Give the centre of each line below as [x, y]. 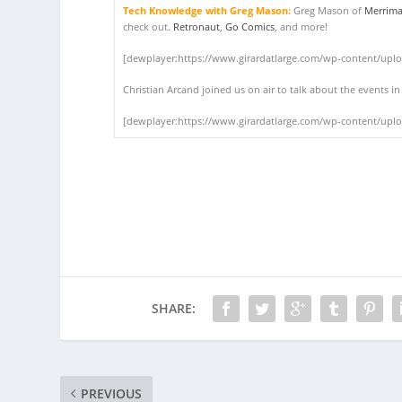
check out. [149, 26]
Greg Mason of [328, 10]
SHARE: [174, 308]
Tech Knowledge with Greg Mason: [207, 10]
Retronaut [197, 26]
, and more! [301, 26]
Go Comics [250, 26]
